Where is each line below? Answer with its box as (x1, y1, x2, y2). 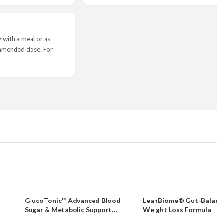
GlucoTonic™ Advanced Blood (24, 196, 121, 204)
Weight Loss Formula (143, 205, 212, 214)
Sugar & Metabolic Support (24, 205, 112, 214)
